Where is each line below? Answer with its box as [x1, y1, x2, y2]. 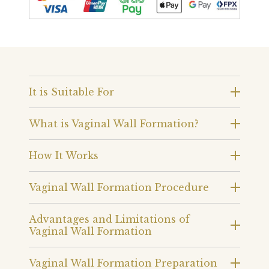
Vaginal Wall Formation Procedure [29, 181, 209, 193]
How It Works [29, 149, 98, 162]
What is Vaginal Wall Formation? [29, 117, 199, 130]
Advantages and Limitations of [29, 213, 190, 225]
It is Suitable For [29, 85, 114, 98]
